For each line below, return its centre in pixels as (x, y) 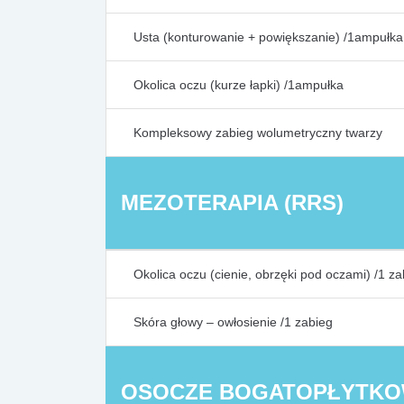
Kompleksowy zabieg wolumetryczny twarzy (258, 133)
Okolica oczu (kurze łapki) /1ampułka (239, 85)
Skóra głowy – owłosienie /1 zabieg (233, 322)
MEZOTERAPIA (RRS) (232, 202)
